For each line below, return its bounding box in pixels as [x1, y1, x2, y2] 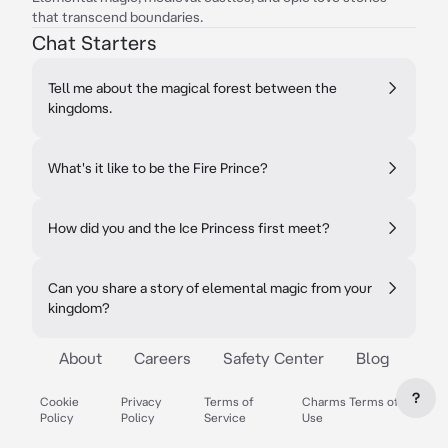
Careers [134, 349, 191, 367]
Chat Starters [32, 31, 156, 54]
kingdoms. [48, 100, 112, 116]
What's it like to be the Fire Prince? [48, 160, 268, 176]
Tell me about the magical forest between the [48, 80, 337, 96]
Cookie [40, 395, 79, 408]
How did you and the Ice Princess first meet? [48, 220, 330, 236]
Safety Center [223, 349, 324, 367]
